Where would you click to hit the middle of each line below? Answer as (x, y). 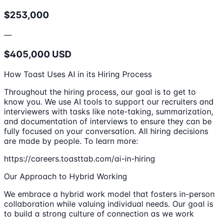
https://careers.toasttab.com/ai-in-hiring (80, 159)
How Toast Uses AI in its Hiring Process (78, 74)
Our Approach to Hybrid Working (66, 176)
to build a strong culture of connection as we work (99, 214)
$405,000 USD (38, 55)
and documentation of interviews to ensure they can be (108, 121)
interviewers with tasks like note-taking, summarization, (109, 111)
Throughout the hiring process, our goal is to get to (100, 92)
